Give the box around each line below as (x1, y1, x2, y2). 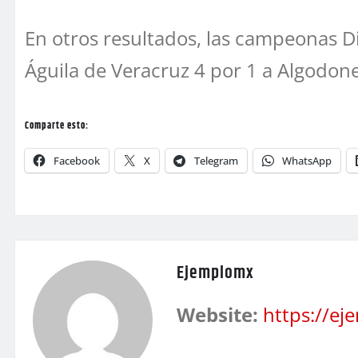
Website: (177, 301, 258, 328)
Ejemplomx (177, 260, 254, 288)
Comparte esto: (25, 118, 89, 134)
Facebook (54, 153, 100, 169)
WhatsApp (282, 153, 332, 169)
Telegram (194, 153, 238, 169)
